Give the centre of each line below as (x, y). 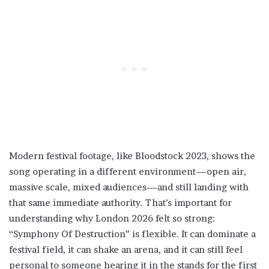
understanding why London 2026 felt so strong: (112, 219)
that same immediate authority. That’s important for (120, 203)
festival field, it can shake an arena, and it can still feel (126, 250)
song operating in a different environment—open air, (128, 172)
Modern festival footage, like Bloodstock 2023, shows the (132, 156)
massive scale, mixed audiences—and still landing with (129, 187)
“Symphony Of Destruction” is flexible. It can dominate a (132, 234)
